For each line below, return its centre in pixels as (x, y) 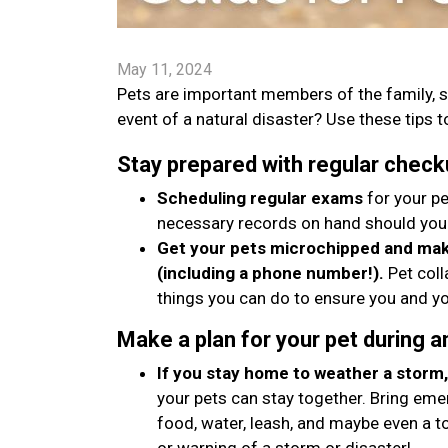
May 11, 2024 (164, 69)
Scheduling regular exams (260, 198)
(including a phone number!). (270, 273)
